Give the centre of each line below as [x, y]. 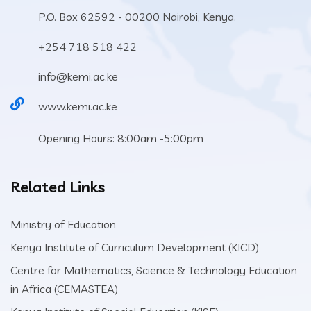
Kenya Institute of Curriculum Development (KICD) [135, 247]
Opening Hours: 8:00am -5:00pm [121, 138]
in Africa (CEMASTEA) [64, 289]
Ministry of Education [63, 224]
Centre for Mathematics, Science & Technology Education [154, 270]
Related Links [58, 187]
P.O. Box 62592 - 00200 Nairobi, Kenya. [137, 17]
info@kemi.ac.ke [78, 76]
